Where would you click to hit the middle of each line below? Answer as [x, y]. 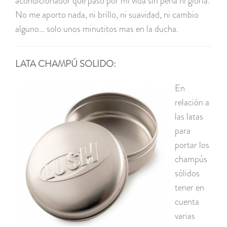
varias [185, 216]
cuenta [187, 202]
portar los [192, 145]
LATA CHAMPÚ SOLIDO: [66, 64]
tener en [190, 188]
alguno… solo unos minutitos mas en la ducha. [97, 29]
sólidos [187, 174]
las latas [189, 117]
